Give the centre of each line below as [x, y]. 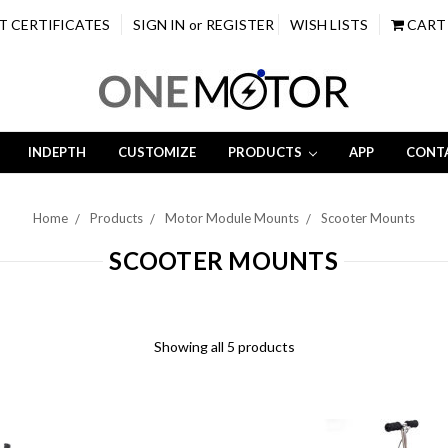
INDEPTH [56, 151]
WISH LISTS [328, 24]
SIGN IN [159, 24]
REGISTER [240, 24]
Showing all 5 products [224, 346]
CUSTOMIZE [156, 151]
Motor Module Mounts [232, 217]
